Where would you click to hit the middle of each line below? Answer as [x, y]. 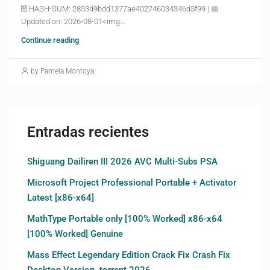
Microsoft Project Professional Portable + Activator [132, 182]
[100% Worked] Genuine [75, 234]
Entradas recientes [88, 132]
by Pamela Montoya [62, 71]
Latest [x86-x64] [61, 197]
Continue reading [50, 40]
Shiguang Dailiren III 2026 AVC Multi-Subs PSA [122, 161]
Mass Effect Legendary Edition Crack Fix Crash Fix [129, 255]
